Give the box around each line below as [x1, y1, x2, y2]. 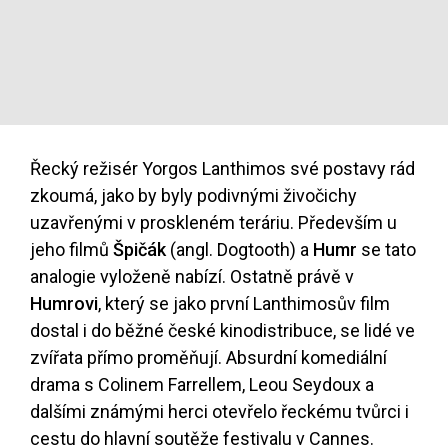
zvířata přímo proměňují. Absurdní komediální [30, 347, 387, 369]
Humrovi [30, 293, 98, 315]
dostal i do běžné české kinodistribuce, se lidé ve [30, 320, 415, 342]
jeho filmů [30, 239, 113, 261]
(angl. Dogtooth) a [166, 239, 313, 261]
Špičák [113, 239, 166, 261]
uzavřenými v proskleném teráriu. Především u [30, 212, 397, 234]
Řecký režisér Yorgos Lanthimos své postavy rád [30, 158, 415, 180]
